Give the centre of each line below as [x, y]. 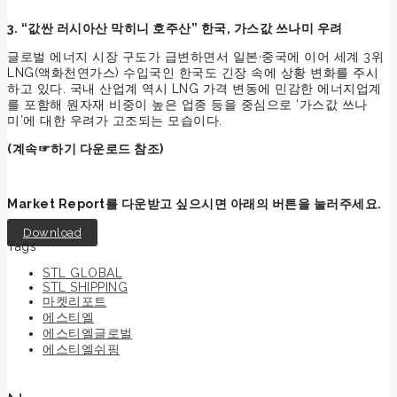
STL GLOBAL [82, 272]
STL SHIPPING [85, 287]
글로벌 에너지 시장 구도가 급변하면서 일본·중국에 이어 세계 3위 [195, 56]
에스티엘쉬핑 [81, 349]
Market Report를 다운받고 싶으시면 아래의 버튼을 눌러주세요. [195, 203]
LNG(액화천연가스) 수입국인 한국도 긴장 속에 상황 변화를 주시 [193, 72]
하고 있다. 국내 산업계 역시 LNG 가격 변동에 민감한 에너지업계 [195, 88]
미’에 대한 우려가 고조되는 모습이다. [115, 120]
